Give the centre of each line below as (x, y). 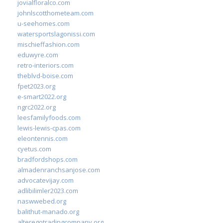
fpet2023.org (36, 86)
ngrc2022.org (37, 107)
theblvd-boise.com (45, 76)
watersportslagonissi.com (56, 34)
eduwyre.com (38, 55)
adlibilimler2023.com (48, 191)
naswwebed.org (42, 201)
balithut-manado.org (48, 212)
